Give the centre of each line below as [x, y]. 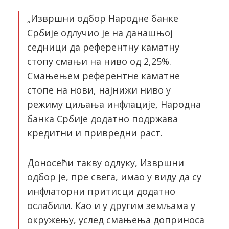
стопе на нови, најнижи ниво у [99, 90]
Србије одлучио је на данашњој [100, 33]
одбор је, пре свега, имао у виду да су [114, 177]
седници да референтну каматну [103, 47]
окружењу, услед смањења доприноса [116, 220]
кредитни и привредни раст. [95, 133]
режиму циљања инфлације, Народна [114, 104]
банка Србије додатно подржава [102, 119]
